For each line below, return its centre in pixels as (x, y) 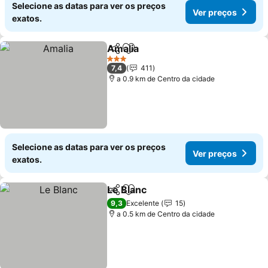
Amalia (123, 48)
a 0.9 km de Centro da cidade (166, 79)
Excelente (143, 203)
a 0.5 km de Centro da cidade (166, 214)
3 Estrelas (123, 63)
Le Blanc (127, 190)
